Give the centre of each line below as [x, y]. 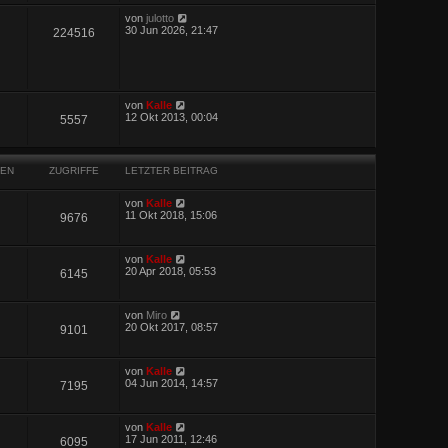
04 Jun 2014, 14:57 [172, 382]
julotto [160, 17]
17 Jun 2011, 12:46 [171, 438]
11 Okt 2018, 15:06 [171, 214]
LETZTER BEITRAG [172, 170]
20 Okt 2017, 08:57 [172, 326]
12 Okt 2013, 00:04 [172, 117]
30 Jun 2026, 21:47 [172, 29]
